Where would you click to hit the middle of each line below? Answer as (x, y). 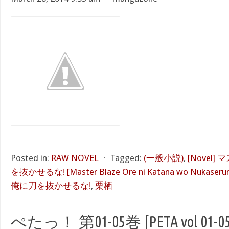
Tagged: (126, 158)
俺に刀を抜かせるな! (51, 186)
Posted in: (30, 158)
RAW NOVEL (75, 158)
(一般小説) (164, 158)
